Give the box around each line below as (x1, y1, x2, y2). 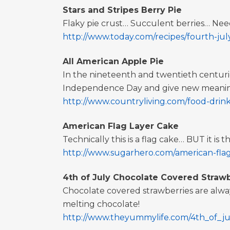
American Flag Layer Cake (63, 121, 179, 131)
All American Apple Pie (63, 56, 164, 66)
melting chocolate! (63, 199, 140, 209)
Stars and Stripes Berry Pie (63, 5, 182, 15)
